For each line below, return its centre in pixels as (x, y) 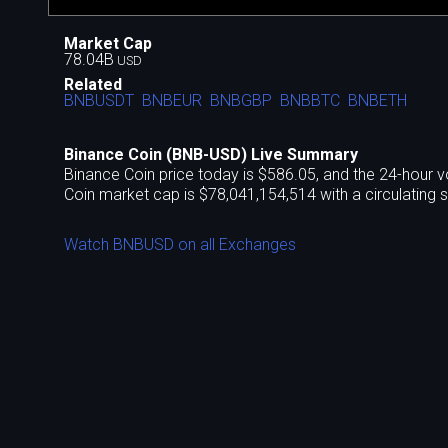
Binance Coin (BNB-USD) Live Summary (211, 155)
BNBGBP (241, 101)
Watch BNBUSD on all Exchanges (180, 244)
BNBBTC (310, 101)
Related (93, 85)
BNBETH (377, 101)
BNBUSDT (99, 101)
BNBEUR (172, 101)
